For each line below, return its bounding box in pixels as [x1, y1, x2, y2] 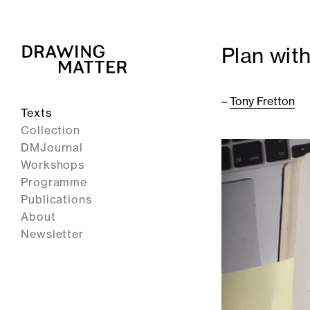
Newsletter [21, 227, 84, 241]
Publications [21, 192, 92, 206]
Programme [21, 175, 88, 189]
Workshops [21, 158, 85, 172]
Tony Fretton [230, 94, 295, 108]
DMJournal [21, 140, 84, 154]
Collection [21, 123, 80, 137]
